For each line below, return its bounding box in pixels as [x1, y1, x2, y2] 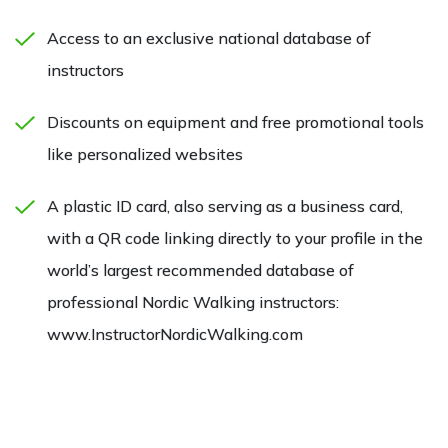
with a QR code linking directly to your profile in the [47, 227, 423, 248]
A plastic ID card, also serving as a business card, [47, 195, 403, 216]
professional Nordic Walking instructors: [47, 291, 339, 312]
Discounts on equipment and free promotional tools [47, 111, 424, 132]
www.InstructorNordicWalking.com [47, 323, 303, 344]
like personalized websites [47, 143, 243, 164]
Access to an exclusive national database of [47, 27, 371, 48]
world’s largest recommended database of [47, 259, 354, 280]
